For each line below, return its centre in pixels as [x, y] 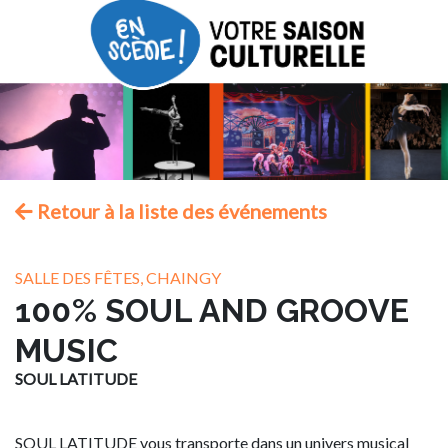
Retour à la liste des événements [180, 211]
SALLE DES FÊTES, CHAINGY [118, 277]
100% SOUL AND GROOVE [212, 310]
